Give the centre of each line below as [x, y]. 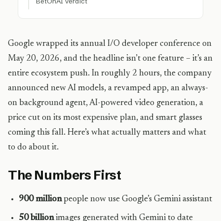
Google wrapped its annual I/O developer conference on [110, 44]
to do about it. [33, 147]
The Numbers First [65, 175]
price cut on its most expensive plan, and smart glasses [105, 118]
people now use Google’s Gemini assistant [137, 199]
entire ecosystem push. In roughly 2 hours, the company [110, 74]
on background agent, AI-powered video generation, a [106, 103]
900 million [40, 199]
